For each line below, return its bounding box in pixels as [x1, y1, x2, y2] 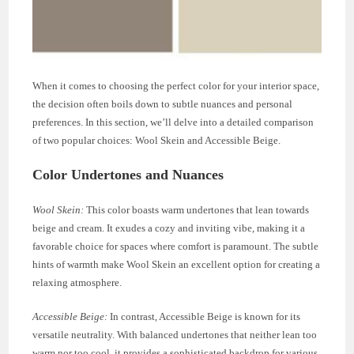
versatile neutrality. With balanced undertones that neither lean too [32, 328, 318, 341]
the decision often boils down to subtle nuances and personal [32, 97, 293, 110]
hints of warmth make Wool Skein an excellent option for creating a [32, 258, 321, 270]
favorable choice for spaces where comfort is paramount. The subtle [32, 239, 319, 252]
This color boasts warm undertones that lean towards [84, 203, 310, 216]
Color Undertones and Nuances [32, 166, 224, 183]
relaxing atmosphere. [32, 276, 122, 288]
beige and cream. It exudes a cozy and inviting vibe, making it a [32, 221, 306, 234]
